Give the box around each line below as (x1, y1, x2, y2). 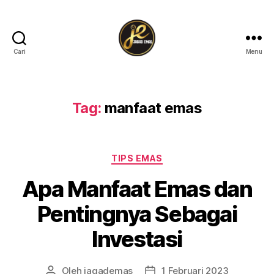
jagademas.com (136, 55, 219, 68)
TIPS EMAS (111, 153, 163, 163)
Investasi (92, 225, 182, 253)
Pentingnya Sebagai (37, 200, 237, 228)
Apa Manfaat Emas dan (21, 175, 253, 202)
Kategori (136, 149, 179, 162)
